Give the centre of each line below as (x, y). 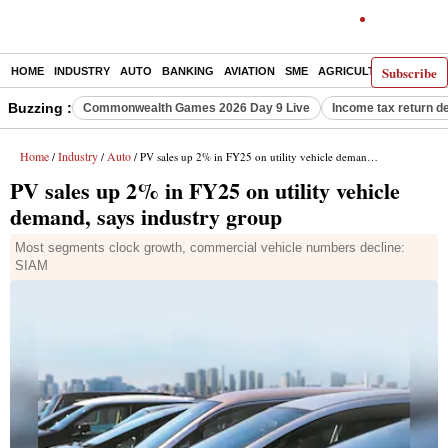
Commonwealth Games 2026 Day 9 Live (196, 108)
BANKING (188, 71)
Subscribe (409, 72)
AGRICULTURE (358, 71)
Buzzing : (40, 108)
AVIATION (249, 71)
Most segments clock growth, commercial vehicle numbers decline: (210, 247)
